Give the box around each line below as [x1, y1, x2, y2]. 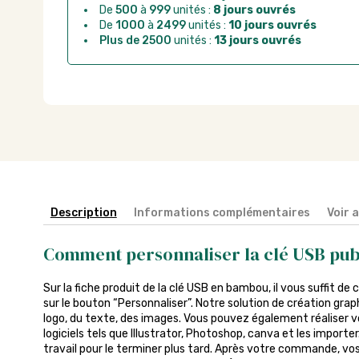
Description [50, 206, 117, 220]
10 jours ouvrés [228, 18, 317, 32]
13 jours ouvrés [213, 34, 301, 47]
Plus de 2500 [99, 34, 171, 47]
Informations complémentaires [133, 206, 310, 220]
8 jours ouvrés [212, 3, 296, 17]
